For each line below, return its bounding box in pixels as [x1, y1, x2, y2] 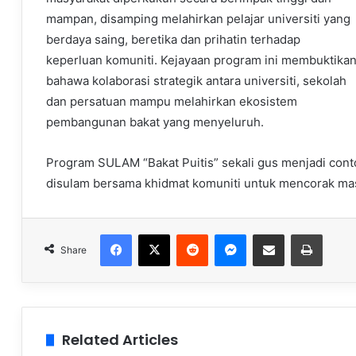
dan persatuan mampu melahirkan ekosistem [46, 94, 297, 110]
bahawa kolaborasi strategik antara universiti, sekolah [46, 73, 346, 89]
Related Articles [62, 330, 178, 350]
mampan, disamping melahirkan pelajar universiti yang [46, 11, 350, 27]
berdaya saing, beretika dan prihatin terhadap [46, 32, 300, 48]
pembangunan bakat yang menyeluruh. [46, 114, 264, 130]
